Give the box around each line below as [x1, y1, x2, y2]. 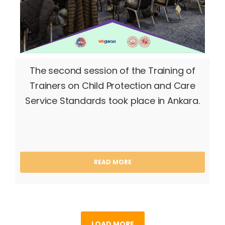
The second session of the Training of [30, 64, 195, 77]
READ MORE [93, 158, 132, 167]
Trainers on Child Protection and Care [30, 79, 195, 92]
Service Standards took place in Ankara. [25, 94, 200, 107]
